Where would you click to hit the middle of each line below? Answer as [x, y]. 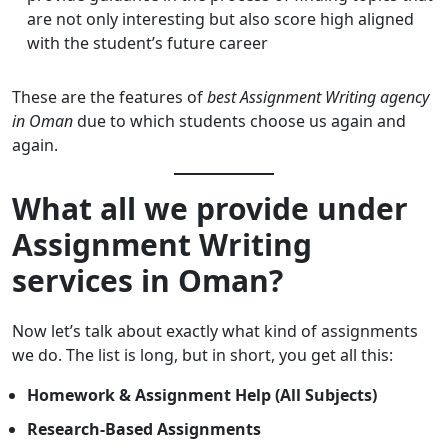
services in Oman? [147, 281]
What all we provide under [210, 209]
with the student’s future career [149, 43]
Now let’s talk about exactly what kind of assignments [215, 331]
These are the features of [109, 97]
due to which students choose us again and [239, 121]
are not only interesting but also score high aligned [220, 19]
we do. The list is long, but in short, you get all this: [202, 355]
